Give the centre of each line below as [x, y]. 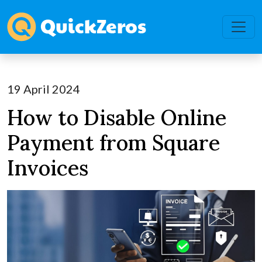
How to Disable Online [117, 118]
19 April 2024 [44, 89]
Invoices [48, 168]
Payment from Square [113, 143]
